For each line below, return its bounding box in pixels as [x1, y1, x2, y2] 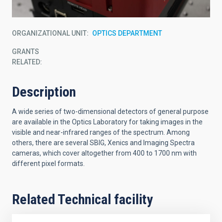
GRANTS [12, 47, 39, 55]
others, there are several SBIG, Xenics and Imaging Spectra [12, 138, 195, 147]
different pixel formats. [12, 159, 85, 167]
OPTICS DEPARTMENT [92, 29, 162, 37]
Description [12, 83, 76, 100]
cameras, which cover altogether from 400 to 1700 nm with [12, 149, 197, 157]
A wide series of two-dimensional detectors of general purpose [12, 107, 209, 115]
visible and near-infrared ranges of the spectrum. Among [12, 128, 190, 136]
